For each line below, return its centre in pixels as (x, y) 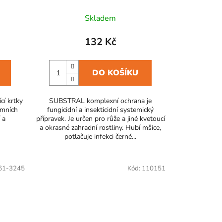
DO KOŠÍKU (115, 73)
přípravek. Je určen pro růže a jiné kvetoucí (100, 119)
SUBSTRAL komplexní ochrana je (101, 101)
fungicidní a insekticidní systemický (101, 110)
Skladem (101, 19)
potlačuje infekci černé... (101, 137)
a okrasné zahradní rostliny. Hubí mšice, (101, 128)
